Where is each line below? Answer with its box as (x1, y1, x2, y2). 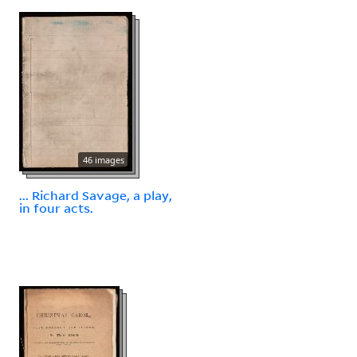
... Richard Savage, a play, (19, 186, 172, 203)
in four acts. (19, 199, 93, 216)
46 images (83, 153, 124, 166)
